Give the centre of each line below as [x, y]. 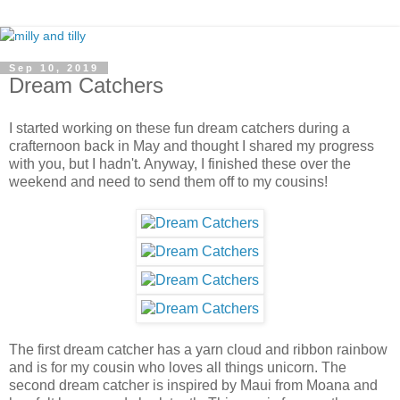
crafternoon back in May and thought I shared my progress [192, 146]
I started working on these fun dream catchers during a [179, 128]
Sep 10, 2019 [54, 68]
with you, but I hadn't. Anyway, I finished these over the [180, 163]
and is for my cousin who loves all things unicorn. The [178, 367]
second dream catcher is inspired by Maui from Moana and [193, 385]
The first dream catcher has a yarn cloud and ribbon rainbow [198, 349]
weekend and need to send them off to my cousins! [168, 181]
